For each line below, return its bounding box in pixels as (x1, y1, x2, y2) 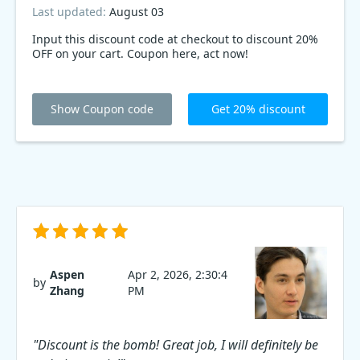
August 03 (109, 4, 164, 19)
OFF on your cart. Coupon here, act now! (32, 46, 248, 61)
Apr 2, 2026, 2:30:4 (127, 267, 227, 282)
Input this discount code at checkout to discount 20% (32, 31, 318, 47)
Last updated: (32, 4, 109, 19)
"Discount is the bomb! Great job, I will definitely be (33, 336, 318, 354)
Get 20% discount (211, 101, 305, 117)
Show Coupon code (51, 101, 153, 117)
